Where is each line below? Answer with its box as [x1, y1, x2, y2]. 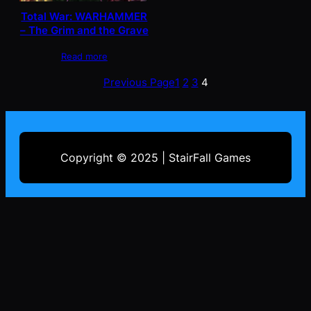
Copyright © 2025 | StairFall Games [60, 151, 251, 165]
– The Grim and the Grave [19, 24, 149, 37]
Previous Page [103, 76, 175, 90]
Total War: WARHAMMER [21, 10, 148, 24]
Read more [60, 51, 108, 62]
